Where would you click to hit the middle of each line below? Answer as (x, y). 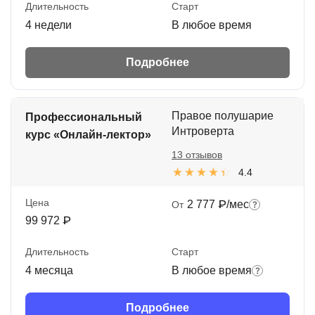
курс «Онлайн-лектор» (88, 135)
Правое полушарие (223, 116)
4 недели (49, 25)
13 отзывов (197, 155)
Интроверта (203, 131)
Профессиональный (84, 117)
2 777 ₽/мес (218, 205)
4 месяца (49, 270)
